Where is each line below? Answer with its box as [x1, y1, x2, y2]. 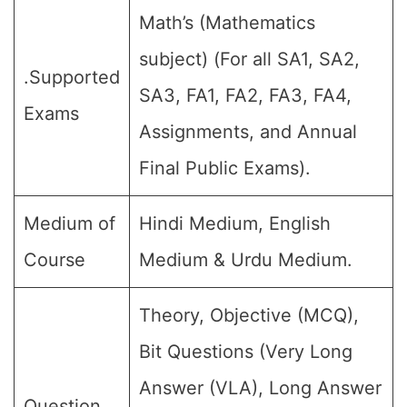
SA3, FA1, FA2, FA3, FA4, [139, 84, 352, 106]
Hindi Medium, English [139, 213, 331, 234]
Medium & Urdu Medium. [139, 249, 352, 271]
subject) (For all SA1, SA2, [139, 48, 360, 70]
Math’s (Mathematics [139, 12, 315, 34]
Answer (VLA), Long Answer [139, 377, 382, 399]
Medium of [24, 213, 115, 234]
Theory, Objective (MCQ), [139, 304, 359, 326]
